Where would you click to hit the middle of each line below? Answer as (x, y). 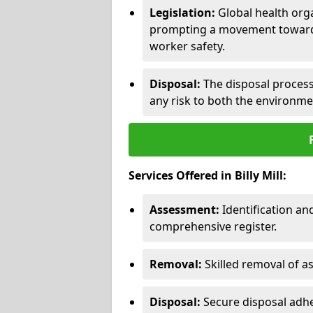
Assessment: (184, 209)
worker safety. (187, 46)
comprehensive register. (213, 226)
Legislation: (182, 12)
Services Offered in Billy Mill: (208, 175)
